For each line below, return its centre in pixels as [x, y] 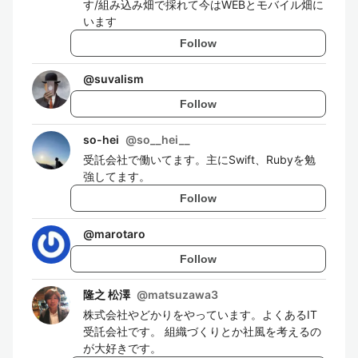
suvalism [119, 79]
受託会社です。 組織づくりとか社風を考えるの [202, 331]
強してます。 [117, 176]
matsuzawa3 [183, 294]
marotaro [120, 234]
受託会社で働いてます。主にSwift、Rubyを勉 [199, 159]
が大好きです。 [122, 348]
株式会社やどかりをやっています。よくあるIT [200, 314]
